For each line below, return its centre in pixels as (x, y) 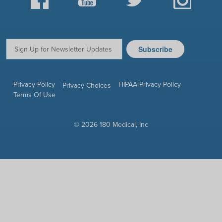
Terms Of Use (34, 94)
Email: (15, 54)
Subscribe (155, 49)
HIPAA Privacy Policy (150, 84)
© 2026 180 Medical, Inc (111, 124)
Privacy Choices (87, 85)
